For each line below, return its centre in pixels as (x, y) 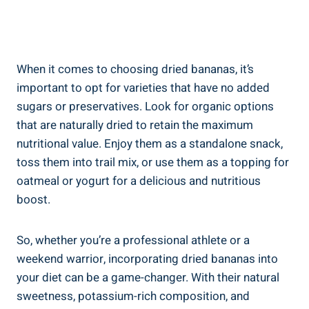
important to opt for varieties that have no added (143, 88)
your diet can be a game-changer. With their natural (148, 277)
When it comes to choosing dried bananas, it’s (135, 69)
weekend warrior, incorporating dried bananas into (147, 259)
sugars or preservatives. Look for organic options (145, 106)
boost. (33, 199)
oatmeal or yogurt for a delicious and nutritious (139, 181)
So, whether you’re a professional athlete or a (133, 240)
